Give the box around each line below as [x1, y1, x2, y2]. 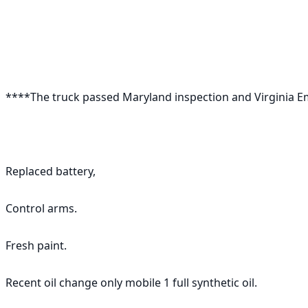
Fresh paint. [5, 238, 69, 253]
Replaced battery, [5, 164, 98, 179]
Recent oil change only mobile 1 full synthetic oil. [5, 275, 257, 290]
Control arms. [5, 201, 80, 216]
